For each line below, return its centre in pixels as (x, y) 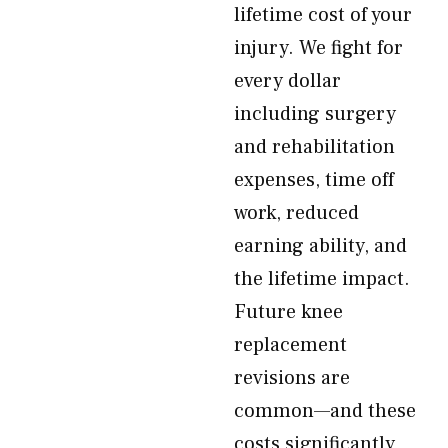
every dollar (287, 81)
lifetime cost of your (323, 15)
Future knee (288, 312)
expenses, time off (314, 180)
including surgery (315, 114)
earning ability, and (320, 246)
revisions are (292, 378)
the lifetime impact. (322, 279)
